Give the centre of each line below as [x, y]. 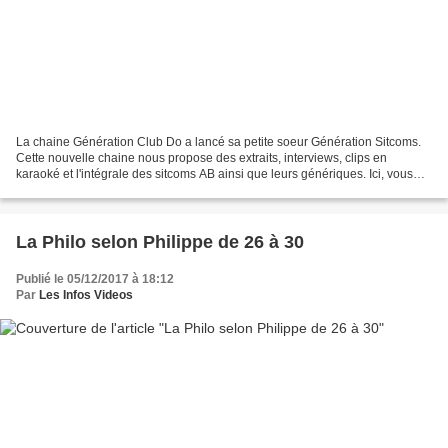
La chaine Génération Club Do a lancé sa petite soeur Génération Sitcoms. [218, 142]
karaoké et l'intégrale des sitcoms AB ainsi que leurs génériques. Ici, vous [214, 174]
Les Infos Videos [86, 295]
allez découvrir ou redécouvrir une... [113, 190]
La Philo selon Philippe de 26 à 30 [160, 242]
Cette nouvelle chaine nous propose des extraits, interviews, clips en [201, 158]
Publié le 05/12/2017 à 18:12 [95, 279]
